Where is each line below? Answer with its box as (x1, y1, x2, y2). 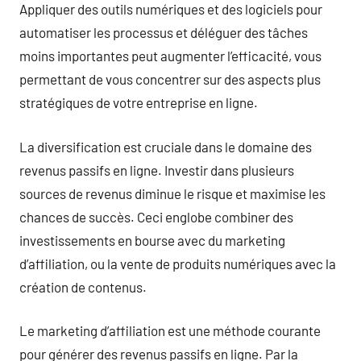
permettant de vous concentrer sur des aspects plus (19, 71, 321, 87)
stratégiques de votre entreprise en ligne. (19, 94, 258, 110)
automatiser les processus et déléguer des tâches (19, 24, 308, 40)
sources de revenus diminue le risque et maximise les (19, 185, 326, 201)
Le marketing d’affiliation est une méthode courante (19, 322, 321, 338)
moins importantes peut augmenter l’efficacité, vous (19, 48, 322, 64)
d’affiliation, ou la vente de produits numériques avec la (19, 255, 336, 272)
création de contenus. (19, 278, 147, 295)
